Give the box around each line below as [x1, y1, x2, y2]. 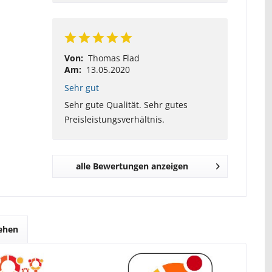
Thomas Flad [87, 52, 140, 64]
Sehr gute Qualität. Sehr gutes [64, 99, 188, 110]
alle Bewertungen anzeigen [75, 160, 188, 172]
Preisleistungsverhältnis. [64, 114, 165, 125]
